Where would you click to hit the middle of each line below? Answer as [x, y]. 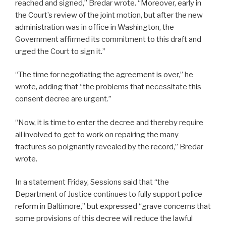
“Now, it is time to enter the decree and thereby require [109, 122]
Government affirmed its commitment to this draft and [108, 39]
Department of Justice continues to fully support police [109, 194]
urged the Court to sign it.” [60, 51]
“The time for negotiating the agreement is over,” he [104, 75]
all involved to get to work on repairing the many [97, 134]
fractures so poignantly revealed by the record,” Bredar [109, 147]
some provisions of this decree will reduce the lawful [104, 219]
